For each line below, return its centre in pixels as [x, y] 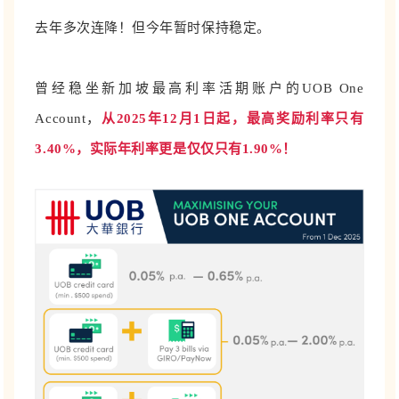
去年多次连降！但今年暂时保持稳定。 [153, 28]
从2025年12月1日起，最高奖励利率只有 [232, 119]
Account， [68, 119]
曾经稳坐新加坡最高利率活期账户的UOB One [199, 89]
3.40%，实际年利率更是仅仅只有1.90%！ [166, 149]
